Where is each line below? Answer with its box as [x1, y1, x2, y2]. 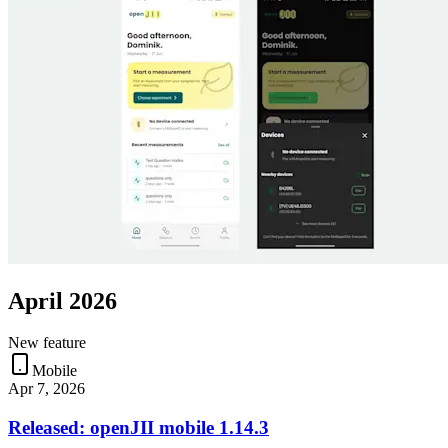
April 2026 [8, 287, 117, 314]
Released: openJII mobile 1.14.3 [8, 417, 269, 439]
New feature [8, 334, 86, 352]
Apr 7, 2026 [8, 380, 85, 398]
